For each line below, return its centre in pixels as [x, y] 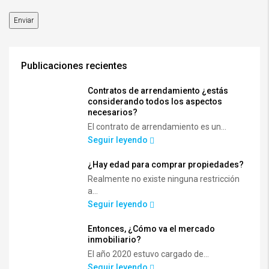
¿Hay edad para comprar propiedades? [166, 164]
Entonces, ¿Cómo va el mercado [151, 228]
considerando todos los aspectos [155, 101]
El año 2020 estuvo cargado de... [148, 254]
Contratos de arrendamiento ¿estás [158, 90]
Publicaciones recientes [74, 65]
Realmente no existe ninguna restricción [164, 179]
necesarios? [113, 112]
